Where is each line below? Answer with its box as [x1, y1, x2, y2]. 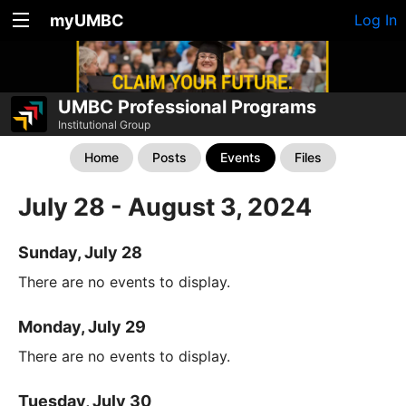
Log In [354, 11, 397, 29]
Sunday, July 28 [18, 243, 142, 263]
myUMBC [50, 11, 124, 30]
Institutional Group [58, 118, 150, 131]
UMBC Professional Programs [58, 96, 316, 118]
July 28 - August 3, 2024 [18, 192, 312, 222]
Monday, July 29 [18, 317, 146, 337]
